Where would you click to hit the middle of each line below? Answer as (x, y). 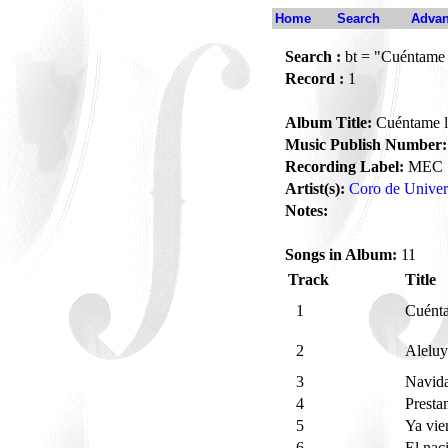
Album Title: (328, 122)
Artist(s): (315, 188)
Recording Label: (344, 166)
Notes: (306, 210)
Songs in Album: (341, 254)
